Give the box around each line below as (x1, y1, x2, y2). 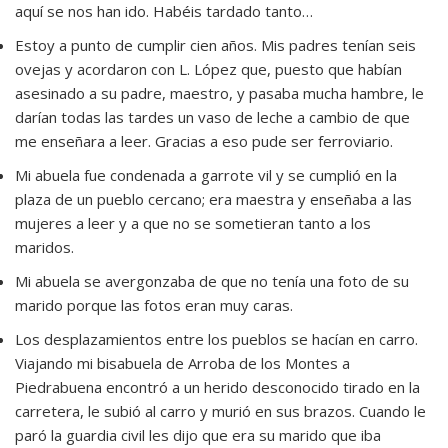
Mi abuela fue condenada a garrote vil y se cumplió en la (15, 165, 397, 186)
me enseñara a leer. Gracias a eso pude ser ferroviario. (15, 131, 393, 152)
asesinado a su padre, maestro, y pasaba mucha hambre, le (15, 83, 424, 104)
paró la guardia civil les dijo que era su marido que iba (15, 425, 381, 446)
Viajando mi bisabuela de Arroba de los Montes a (15, 353, 350, 374)
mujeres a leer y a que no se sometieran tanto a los (15, 213, 371, 234)
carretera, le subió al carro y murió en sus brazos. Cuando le (15, 401, 426, 422)
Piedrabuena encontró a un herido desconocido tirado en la (15, 377, 420, 398)
